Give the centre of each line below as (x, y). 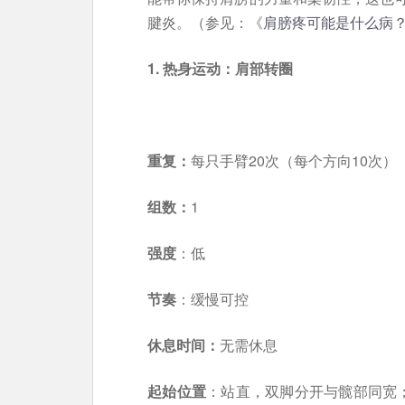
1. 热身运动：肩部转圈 (220, 68)
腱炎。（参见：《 (205, 22)
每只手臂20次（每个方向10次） (294, 160)
